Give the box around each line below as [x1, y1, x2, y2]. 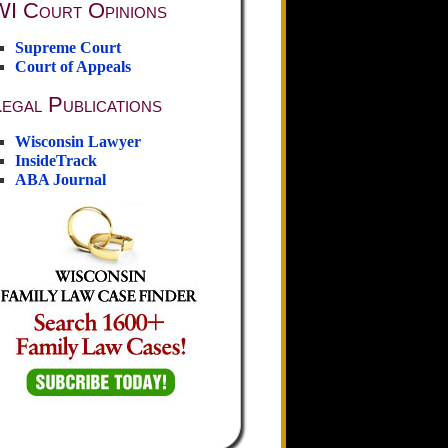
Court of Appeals [15, 58, 131, 76]
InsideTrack [15, 152, 97, 170]
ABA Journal [15, 171, 106, 189]
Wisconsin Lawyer [15, 133, 141, 151]
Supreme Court [15, 39, 121, 57]
